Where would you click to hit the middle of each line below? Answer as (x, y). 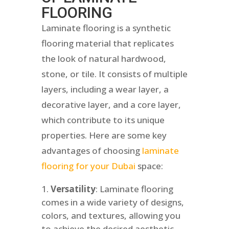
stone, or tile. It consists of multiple (114, 74)
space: (149, 166)
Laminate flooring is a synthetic (106, 28)
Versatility (73, 189)
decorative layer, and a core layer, (111, 105)
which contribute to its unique (103, 120)
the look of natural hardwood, (104, 59)
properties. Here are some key (104, 135)
